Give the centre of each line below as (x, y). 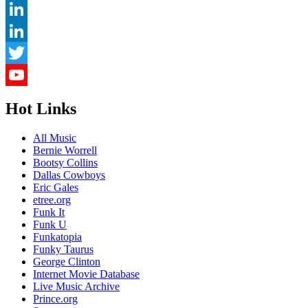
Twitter (21, 75)
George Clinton (67, 262)
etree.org (52, 200)
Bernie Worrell (65, 150)
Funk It (49, 212)
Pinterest (24, 9)
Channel (24, 119)
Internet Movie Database (86, 274)
